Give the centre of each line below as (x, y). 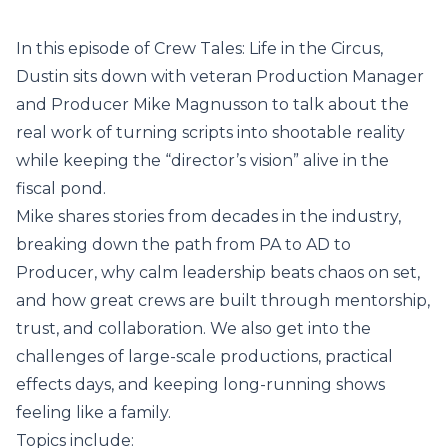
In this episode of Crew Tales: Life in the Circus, (199, 48)
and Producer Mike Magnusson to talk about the (212, 104)
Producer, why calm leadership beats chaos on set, (218, 272)
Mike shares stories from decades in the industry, (208, 216)
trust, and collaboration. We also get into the (193, 328)
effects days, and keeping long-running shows (200, 384)
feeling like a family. (93, 412)
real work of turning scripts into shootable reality (210, 132)
